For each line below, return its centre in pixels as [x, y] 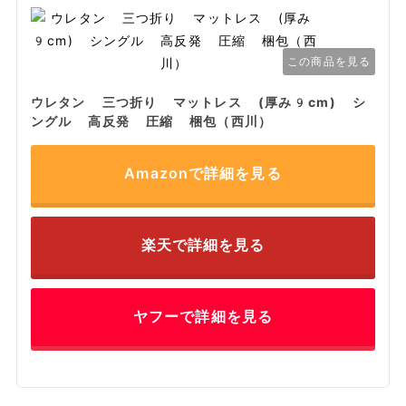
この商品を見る [329, 62]
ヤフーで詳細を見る [203, 317]
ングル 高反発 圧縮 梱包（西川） [151, 122]
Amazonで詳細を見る [203, 174]
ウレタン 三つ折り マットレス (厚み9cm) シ [198, 103]
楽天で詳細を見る [203, 246]
